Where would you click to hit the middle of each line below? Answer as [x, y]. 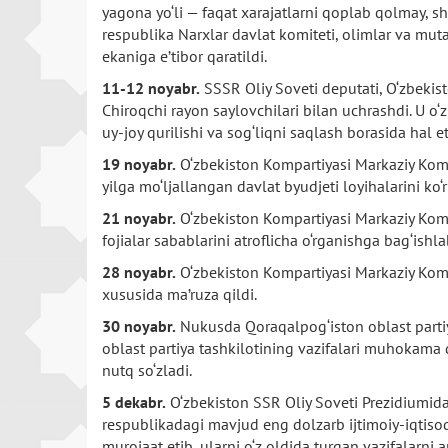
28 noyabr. [139, 272]
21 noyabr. [139, 218]
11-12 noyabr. [151, 88]
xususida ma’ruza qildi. [179, 294]
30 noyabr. [139, 326]
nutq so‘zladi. [147, 370]
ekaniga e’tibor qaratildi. [184, 56]
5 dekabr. [134, 402]
